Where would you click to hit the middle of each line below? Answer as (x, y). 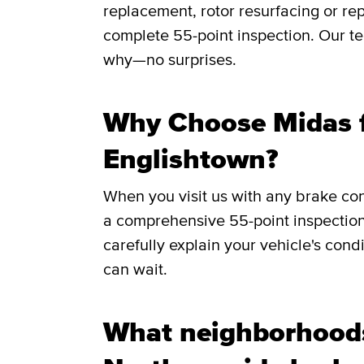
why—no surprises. (171, 60)
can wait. (135, 269)
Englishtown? (191, 159)
